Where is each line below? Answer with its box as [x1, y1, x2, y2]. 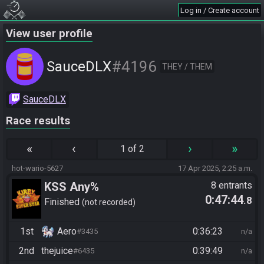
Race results [6, 114, 70, 127]
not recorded [85, 197, 133, 207]
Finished [44, 196, 82, 207]
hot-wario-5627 [12, 164, 63, 173]
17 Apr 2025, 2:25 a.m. [178, 164, 252, 173]
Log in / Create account [180, 6, 259, 15]
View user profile [6, 27, 93, 40]
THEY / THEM [162, 62, 212, 71]
